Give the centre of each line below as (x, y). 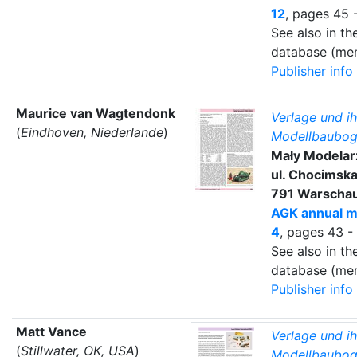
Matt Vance (51, 331)
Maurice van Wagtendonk (95, 113)
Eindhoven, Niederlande (92, 132)
